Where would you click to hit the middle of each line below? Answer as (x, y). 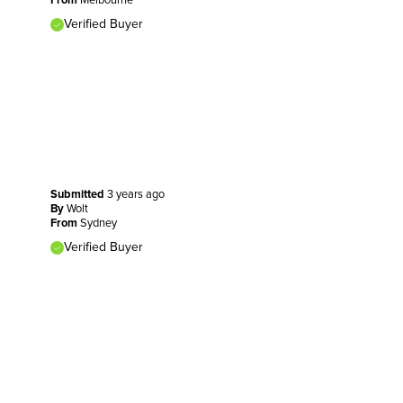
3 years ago (135, 194)
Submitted (78, 194)
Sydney (98, 223)
